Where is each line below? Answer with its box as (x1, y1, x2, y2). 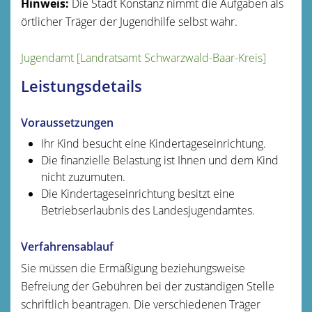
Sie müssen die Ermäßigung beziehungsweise (21, 260, 245, 276)
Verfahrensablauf (21, 238, 114, 254)
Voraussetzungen (21, 114, 114, 130)
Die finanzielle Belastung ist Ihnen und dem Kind (40, 152, 279, 168)
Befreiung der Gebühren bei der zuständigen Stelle (21, 278, 274, 294)
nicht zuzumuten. (40, 169, 125, 185)
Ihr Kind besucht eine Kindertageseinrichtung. (40, 135, 266, 151)
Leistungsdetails (21, 75, 142, 97)
